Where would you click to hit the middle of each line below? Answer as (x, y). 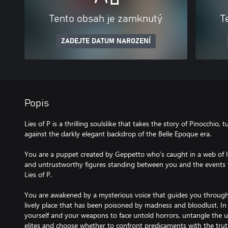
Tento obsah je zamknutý (106, 19)
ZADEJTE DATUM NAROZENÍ (106, 41)
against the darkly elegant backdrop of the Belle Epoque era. (118, 134)
